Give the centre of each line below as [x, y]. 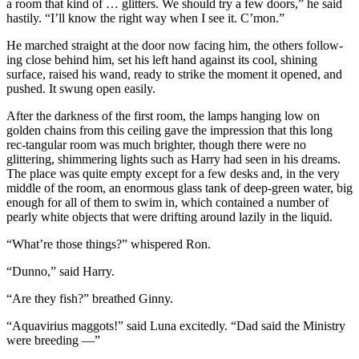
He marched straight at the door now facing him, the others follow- [175, 45]
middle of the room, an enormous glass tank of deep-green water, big [179, 188]
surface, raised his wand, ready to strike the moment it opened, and [174, 74]
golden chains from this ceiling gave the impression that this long [169, 130]
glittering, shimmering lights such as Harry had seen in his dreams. [173, 159]
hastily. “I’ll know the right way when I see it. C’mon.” [145, 18]
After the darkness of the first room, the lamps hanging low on [163, 115]
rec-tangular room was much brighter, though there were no [156, 144]
